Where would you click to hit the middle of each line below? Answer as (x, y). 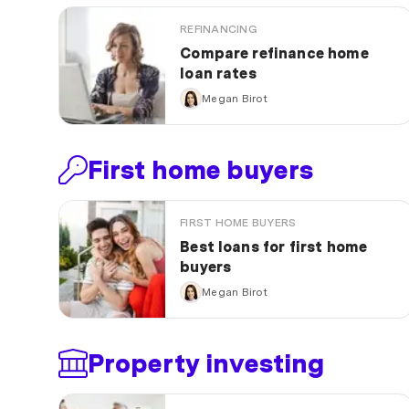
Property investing (206, 364)
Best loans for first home (274, 247)
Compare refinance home (274, 54)
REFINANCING (219, 30)
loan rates (218, 74)
